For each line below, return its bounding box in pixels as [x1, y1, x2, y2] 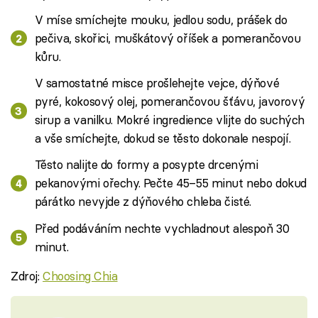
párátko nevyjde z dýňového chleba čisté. [34, 194, 251, 209]
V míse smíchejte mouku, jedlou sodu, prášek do [34, 11, 287, 27]
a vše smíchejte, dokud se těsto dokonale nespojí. [34, 131, 291, 146]
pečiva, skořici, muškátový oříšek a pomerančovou [34, 30, 301, 45]
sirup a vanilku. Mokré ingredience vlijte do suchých [34, 112, 305, 128]
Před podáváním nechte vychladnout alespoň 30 [34, 220, 290, 236]
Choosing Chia [43, 268, 118, 283]
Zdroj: [11, 268, 43, 283]
